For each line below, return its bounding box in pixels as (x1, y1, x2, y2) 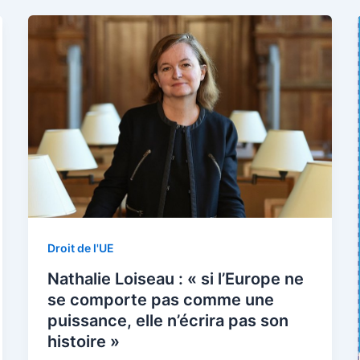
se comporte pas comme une (47, 289, 274, 309)
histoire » (47, 331, 120, 351)
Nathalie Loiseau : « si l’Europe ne (47, 268, 304, 288)
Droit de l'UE (47, 241, 114, 256)
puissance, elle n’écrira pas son (47, 310, 288, 330)
